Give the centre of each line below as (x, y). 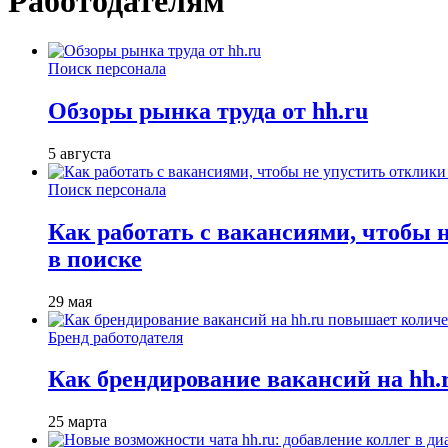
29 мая (70, 301)
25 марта (77, 422)
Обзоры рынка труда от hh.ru (208, 110)
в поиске (95, 258)
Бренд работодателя (115, 337)
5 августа (79, 153)
